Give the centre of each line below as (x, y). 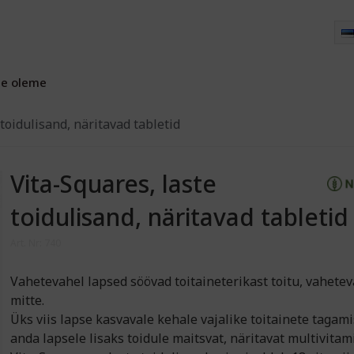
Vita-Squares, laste (114, 184)
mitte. (31, 300)
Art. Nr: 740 (36, 243)
